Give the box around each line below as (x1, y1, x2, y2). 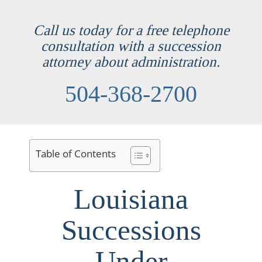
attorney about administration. (42, 53, 220, 70)
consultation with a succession (41, 37, 221, 54)
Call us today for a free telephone (33, 22, 229, 38)
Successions (61, 213, 201, 246)
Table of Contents (36, 147, 116, 161)
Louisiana (74, 182, 188, 215)
